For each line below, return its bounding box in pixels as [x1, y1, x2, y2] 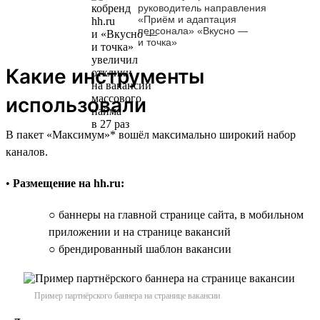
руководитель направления [138, 1, 266, 14]
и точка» [138, 36, 177, 48]
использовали [6, 92, 146, 117]
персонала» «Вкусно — [138, 24, 248, 36]
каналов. [6, 145, 48, 158]
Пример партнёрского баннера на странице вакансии [34, 290, 220, 301]
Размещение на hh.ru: [13, 176, 124, 189]
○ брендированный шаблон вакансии [49, 242, 231, 255]
